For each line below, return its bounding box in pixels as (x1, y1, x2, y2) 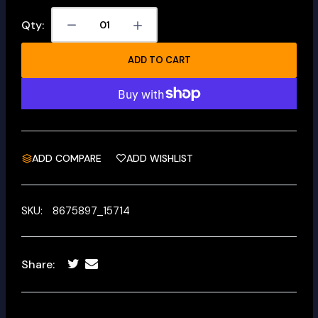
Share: (21, 257, 55, 272)
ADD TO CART (127, 54, 191, 66)
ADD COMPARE (32, 151, 102, 165)
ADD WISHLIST (126, 151, 193, 165)
